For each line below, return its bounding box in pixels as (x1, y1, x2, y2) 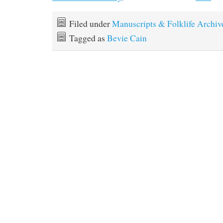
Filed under (69, 18, 112, 29)
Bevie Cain (107, 32, 147, 44)
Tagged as (69, 32, 107, 44)
